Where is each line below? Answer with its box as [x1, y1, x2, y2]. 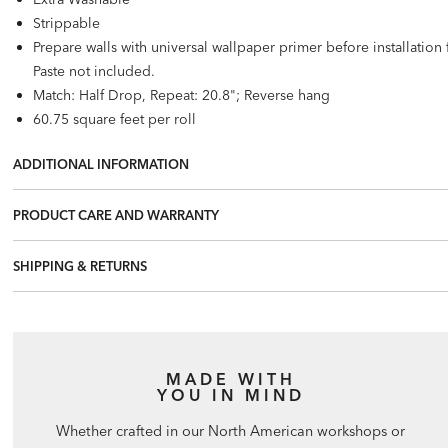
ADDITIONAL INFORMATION [13, 155, 190, 172]
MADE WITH [165, 369, 296, 390]
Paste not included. [33, 61, 156, 80]
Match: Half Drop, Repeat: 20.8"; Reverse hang [33, 85, 331, 104]
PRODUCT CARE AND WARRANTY [13, 206, 220, 223]
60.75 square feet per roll [33, 109, 197, 128]
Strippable [33, 13, 101, 32]
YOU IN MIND [156, 385, 305, 406]
